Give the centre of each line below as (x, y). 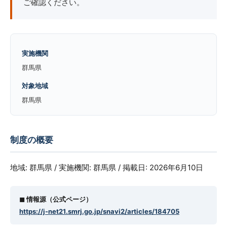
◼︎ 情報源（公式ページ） (56, 199)
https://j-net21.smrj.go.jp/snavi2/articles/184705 (99, 211)
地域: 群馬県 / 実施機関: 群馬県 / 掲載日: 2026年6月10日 (107, 167)
